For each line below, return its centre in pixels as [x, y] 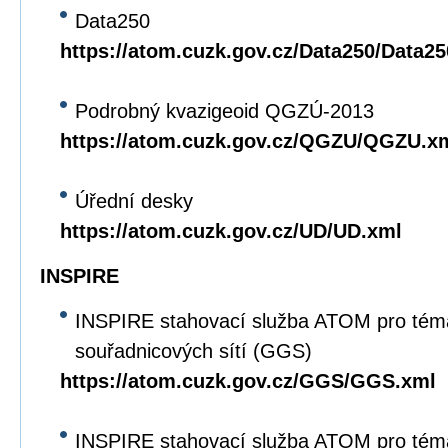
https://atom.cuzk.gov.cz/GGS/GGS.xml [248, 381]
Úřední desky [134, 201]
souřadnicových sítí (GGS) [193, 351]
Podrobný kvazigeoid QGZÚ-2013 [224, 111]
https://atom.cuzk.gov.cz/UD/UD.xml [231, 231]
